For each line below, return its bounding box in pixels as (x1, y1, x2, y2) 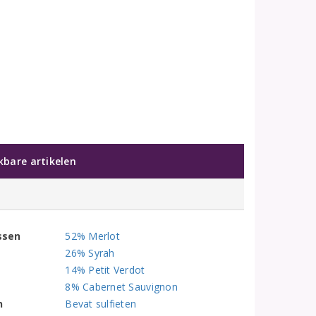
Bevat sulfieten (65, 297, 137, 310)
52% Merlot (65, 229, 120, 243)
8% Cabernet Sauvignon (65, 280, 178, 293)
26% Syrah (65, 246, 115, 260)
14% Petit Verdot (65, 263, 145, 276)
